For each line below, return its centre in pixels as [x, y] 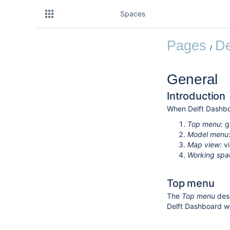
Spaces [132, 14]
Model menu [208, 135]
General [193, 80]
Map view [204, 145]
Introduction [196, 96]
